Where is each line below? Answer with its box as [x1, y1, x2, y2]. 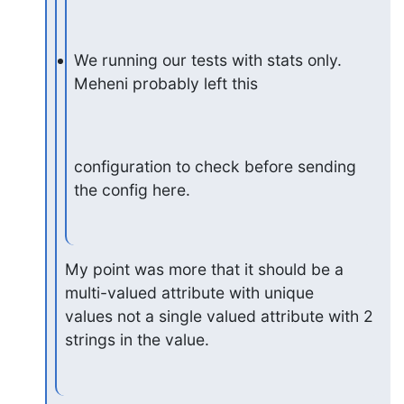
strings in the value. [64, 330, 209, 350]
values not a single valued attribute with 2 [64, 307, 373, 326]
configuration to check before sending [74, 156, 357, 176]
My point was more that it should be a [64, 260, 344, 280]
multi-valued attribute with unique [64, 283, 314, 303]
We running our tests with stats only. [74, 50, 343, 69]
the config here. [74, 179, 191, 199]
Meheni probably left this [74, 73, 259, 93]
